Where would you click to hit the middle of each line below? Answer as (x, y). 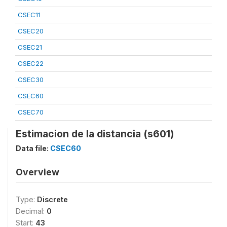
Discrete (52, 199)
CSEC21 (30, 47)
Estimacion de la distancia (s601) (95, 134)
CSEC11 (29, 15)
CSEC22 (31, 63)
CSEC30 (31, 80)
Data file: (33, 148)
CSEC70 (31, 112)
